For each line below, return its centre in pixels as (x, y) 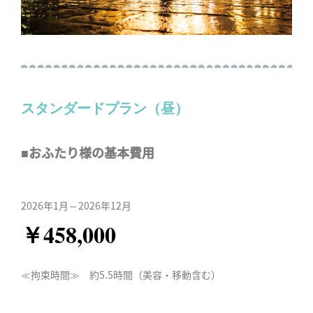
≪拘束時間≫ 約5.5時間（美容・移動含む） (121, 274)
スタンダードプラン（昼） (105, 108)
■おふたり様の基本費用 (88, 153)
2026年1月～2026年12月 (76, 206)
